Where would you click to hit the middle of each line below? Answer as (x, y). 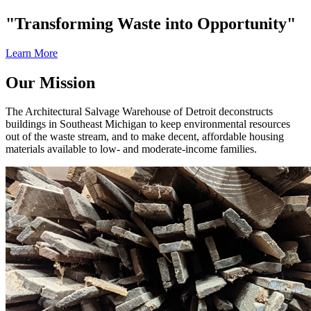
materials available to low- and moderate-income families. (131, 149)
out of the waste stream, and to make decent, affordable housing (145, 137)
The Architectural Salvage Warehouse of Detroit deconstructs (139, 112)
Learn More (32, 53)
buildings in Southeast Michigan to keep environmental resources (148, 124)
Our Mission (50, 82)
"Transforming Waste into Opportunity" (151, 23)
